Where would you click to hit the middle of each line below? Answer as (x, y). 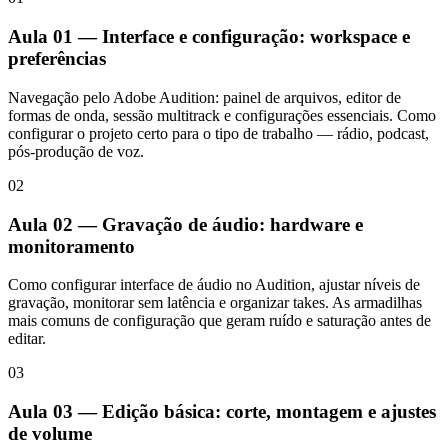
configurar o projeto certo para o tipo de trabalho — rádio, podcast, (218, 133)
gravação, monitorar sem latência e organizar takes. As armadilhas (215, 303)
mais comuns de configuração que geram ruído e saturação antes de (219, 321)
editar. (27, 339)
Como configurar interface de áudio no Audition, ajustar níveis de (214, 285)
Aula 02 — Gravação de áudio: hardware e (185, 224)
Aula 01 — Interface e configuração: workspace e (209, 37)
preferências (57, 59)
